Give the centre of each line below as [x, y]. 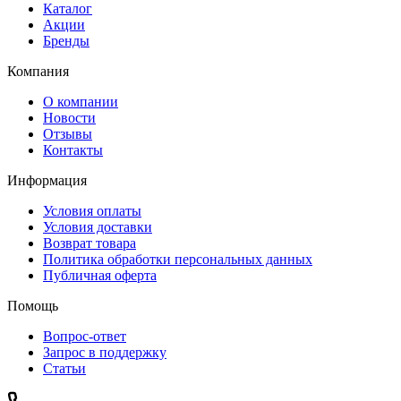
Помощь [33, 306]
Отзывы [68, 134]
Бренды [66, 41]
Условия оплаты [92, 211]
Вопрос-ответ [85, 337]
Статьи [64, 369]
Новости [69, 118]
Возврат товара [90, 243]
